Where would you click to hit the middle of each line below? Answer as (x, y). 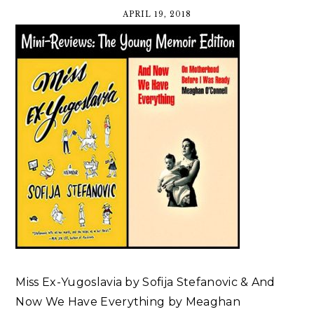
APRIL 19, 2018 (157, 15)
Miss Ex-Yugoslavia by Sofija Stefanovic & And (145, 282)
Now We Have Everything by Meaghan (128, 302)
